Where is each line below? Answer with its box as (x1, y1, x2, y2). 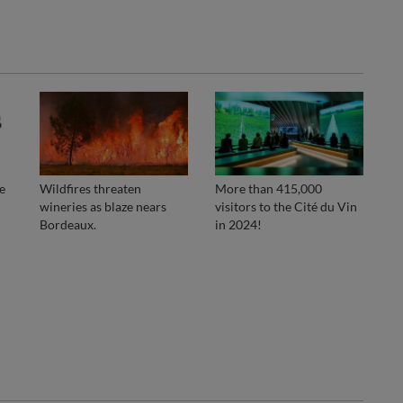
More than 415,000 (215, 180, 322, 196)
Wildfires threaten (40, 180, 141, 196)
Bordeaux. (40, 216, 96, 232)
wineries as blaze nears (40, 198, 166, 214)
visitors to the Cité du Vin (215, 198, 357, 214)
